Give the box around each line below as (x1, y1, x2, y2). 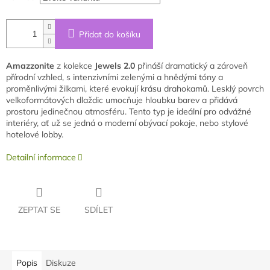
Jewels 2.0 (95, 60, 135, 72)
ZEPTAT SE (18, 204, 60, 216)
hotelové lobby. (6, 129, 63, 140)
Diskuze (46, 257, 76, 269)
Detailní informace (6, 152, 76, 163)
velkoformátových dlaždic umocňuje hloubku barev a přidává (6, 95, 237, 106)
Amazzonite (6, 60, 54, 72)
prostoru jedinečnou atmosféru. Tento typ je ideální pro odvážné (6, 106, 251, 118)
